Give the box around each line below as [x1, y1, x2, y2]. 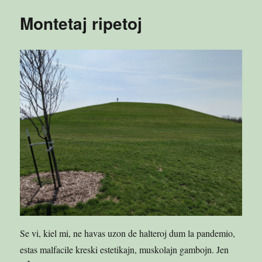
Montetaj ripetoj [20, 11, 143, 35]
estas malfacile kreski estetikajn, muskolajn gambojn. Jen [20, 243, 229, 256]
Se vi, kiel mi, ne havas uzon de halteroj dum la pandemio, [20, 226, 236, 239]
